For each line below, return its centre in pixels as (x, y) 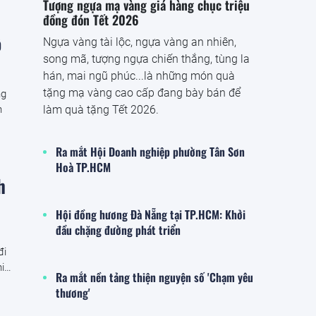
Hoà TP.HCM (83, 167)
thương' (73, 292)
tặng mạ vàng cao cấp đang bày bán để (142, 92)
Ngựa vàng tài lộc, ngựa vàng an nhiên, (140, 42)
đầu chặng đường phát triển (118, 230)
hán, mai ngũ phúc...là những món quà (139, 75)
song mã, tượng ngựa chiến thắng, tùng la (146, 59)
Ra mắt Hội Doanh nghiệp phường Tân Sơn (150, 151)
